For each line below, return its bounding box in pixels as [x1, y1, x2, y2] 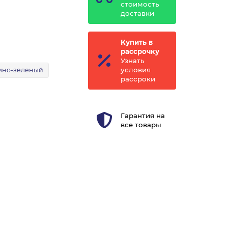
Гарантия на [120, 111, 165, 120]
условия [120, 66, 151, 74]
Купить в [120, 38, 153, 47]
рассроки [120, 75, 155, 83]
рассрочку [120, 47, 159, 56]
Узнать [120, 56, 145, 65]
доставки [120, 9, 154, 18]
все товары [120, 121, 161, 129]
